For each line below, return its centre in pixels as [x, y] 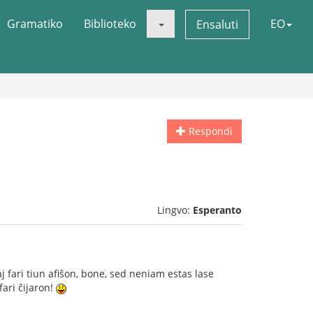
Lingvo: [175, 210]
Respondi [209, 131]
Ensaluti [217, 24]
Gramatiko [35, 24]
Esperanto [217, 210]
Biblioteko [110, 24]
